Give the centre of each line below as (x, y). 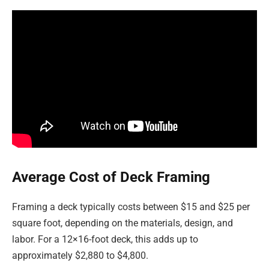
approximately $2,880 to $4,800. (80, 255)
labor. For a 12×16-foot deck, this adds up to (105, 239)
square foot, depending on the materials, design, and (122, 223)
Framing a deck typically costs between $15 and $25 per (131, 207)
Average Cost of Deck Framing (111, 177)
